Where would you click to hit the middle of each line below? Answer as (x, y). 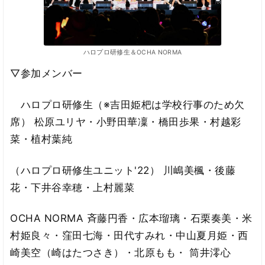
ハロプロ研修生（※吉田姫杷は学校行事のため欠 (127, 105)
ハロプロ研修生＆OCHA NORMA (132, 53)
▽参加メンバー (46, 74)
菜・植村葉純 (41, 139)
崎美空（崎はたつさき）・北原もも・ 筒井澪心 (121, 253)
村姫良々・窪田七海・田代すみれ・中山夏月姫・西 (129, 236)
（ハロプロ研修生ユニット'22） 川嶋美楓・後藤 (123, 170)
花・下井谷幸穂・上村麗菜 (72, 187)
